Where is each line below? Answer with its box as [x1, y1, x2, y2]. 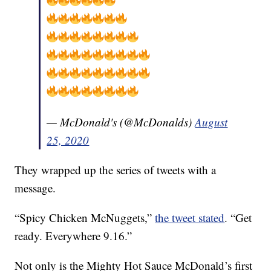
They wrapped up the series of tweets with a [15, 162, 217, 178]
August [195, 114, 228, 130]
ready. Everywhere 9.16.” [15, 228, 132, 244]
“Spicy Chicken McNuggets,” [15, 210, 155, 226]
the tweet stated [155, 210, 225, 226]
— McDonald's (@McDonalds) [47, 114, 195, 130]
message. [15, 180, 56, 196]
